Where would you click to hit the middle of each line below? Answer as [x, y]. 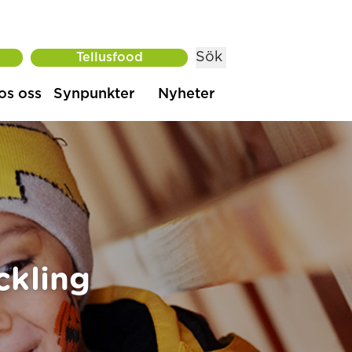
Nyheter [186, 94]
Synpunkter [94, 94]
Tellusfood [109, 57]
